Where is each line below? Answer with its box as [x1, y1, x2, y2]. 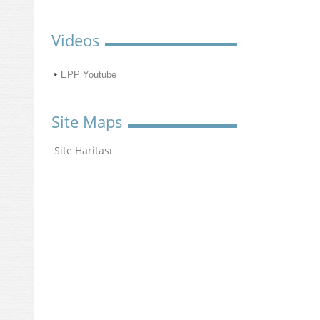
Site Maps [51, 111, 123, 132]
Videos [51, 29, 100, 51]
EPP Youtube [61, 69, 116, 80]
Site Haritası [54, 144, 112, 157]
